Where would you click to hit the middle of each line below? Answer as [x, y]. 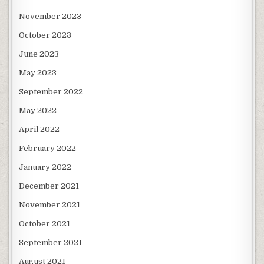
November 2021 [50, 204]
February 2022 [48, 148]
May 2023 [38, 72]
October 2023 [45, 35]
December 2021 [49, 186]
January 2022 [45, 167]
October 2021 [45, 223]
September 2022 [51, 91]
